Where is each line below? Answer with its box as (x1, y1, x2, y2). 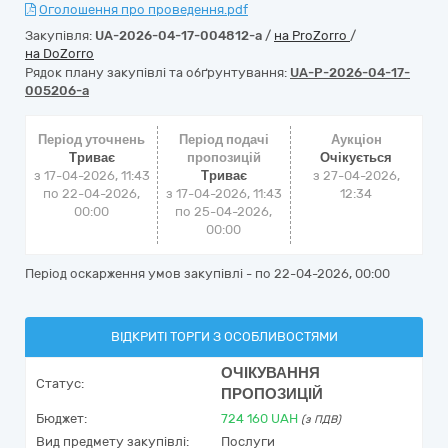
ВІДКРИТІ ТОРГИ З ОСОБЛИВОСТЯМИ (110, 329, 338, 344)
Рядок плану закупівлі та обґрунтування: (25, 65, 290, 80)
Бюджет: (36, 411, 87, 426)
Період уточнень (38, 132, 146, 147)
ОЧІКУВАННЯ (221, 364, 320, 382)
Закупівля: (25, 28, 95, 43)
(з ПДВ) (301, 413, 341, 426)
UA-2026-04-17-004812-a (95, 28, 262, 43)
